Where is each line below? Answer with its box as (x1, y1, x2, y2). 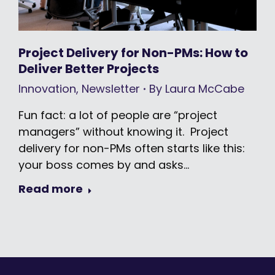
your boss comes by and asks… (18, 157, 189, 173)
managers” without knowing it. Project (18, 124, 228, 140)
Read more (18, 181, 83, 197)
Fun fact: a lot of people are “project (18, 107, 217, 123)
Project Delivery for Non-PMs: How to (18, 44, 248, 62)
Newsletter (82, 81, 140, 97)
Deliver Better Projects (18, 60, 159, 78)
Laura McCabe (165, 81, 244, 97)
